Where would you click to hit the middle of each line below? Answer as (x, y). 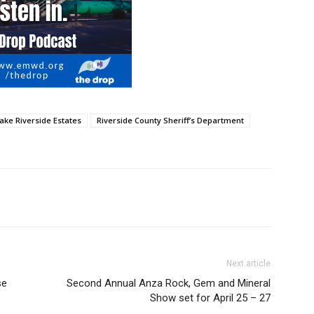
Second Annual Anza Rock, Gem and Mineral (169, 284)
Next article (248, 264)
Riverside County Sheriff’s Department (170, 121)
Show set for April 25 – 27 (210, 298)
